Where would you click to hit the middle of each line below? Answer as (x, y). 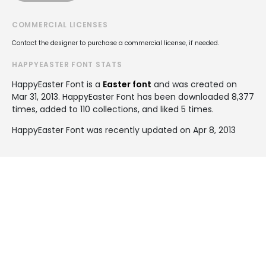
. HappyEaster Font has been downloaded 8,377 (156, 97)
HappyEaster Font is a (57, 84)
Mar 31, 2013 (35, 97)
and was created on (194, 84)
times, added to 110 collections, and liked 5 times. (113, 109)
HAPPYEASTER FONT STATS (67, 64)
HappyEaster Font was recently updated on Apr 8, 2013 (124, 130)
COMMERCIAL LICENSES (60, 25)
